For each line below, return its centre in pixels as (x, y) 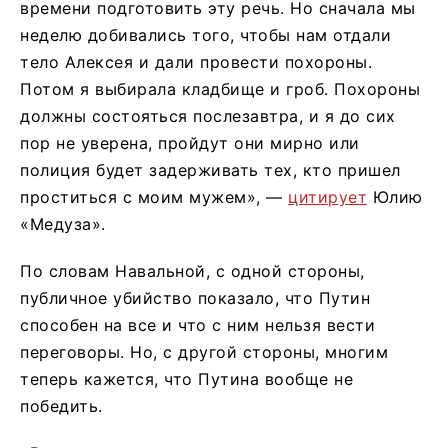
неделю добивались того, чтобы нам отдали (205, 35)
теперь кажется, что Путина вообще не (186, 379)
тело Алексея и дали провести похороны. (196, 62)
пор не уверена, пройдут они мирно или (190, 143)
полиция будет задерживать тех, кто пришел (210, 170)
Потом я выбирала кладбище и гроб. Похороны (220, 89)
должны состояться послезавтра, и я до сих (208, 116)
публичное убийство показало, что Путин (195, 298)
